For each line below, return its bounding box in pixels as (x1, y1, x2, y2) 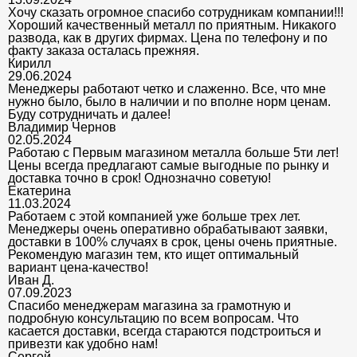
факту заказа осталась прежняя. (8, 44, 199, 57)
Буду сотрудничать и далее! (8, 108, 171, 121)
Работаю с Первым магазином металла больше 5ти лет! (8, 146, 339, 159)
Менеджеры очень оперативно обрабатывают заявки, (8, 222, 328, 236)
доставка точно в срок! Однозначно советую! (8, 171, 271, 185)
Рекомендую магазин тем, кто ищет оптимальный (8, 248, 299, 261)
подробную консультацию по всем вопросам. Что (8, 312, 299, 325)
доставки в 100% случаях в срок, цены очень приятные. (8, 235, 337, 249)
